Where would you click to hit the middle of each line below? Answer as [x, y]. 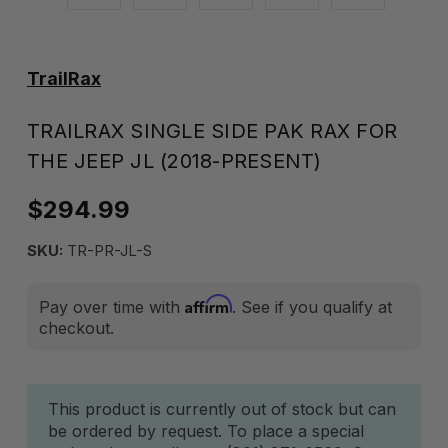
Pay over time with [112, 307]
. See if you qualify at [312, 307]
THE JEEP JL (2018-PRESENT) [174, 161]
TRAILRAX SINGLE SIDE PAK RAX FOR [212, 131]
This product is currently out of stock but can [222, 409]
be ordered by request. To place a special [206, 431]
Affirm [208, 304]
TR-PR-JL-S [107, 250]
